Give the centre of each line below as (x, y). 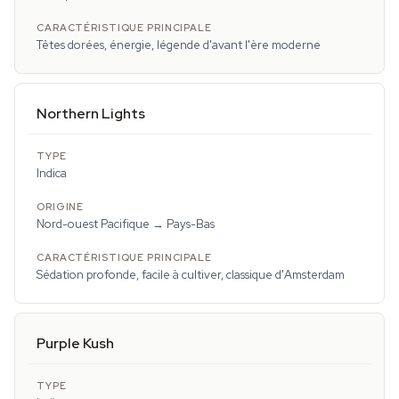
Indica (52, 174)
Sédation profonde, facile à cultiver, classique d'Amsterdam (191, 275)
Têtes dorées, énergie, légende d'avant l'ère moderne (179, 45)
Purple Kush (75, 344)
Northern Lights (91, 114)
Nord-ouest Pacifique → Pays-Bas (126, 224)
